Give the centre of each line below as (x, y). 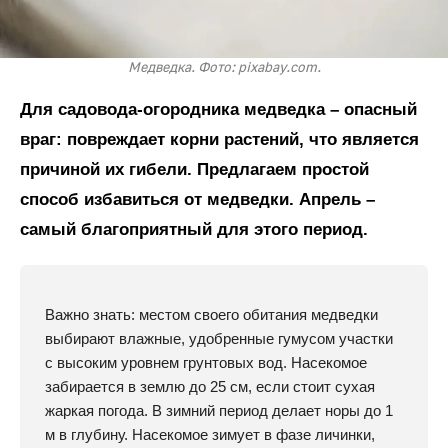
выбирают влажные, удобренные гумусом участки (219, 338)
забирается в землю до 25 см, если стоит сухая (210, 386)
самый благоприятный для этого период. (194, 229)
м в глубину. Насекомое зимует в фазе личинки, (210, 434)
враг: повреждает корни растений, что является (219, 139)
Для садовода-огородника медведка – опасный (218, 109)
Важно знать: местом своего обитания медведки (211, 314)
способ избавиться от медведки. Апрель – (197, 199)
